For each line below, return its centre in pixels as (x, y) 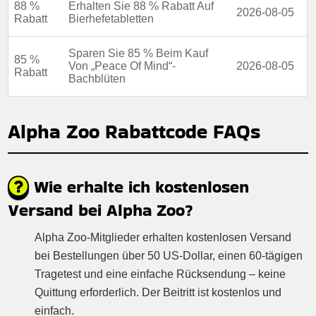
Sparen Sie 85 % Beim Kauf (139, 53)
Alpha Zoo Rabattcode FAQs (134, 131)
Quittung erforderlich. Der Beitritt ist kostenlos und (158, 292)
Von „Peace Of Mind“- (122, 66)
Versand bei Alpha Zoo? (101, 209)
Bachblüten (97, 78)
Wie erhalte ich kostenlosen (139, 186)
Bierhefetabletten (111, 18)
